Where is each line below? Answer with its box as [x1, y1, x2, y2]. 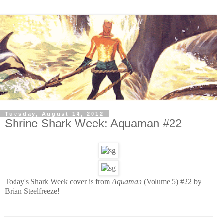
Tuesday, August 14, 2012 [5, 111, 104, 117]
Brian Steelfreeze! [5, 186, 60, 195]
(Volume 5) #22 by [142, 177, 201, 186]
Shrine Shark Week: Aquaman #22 [5, 117, 182, 130]
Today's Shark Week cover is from [5, 177, 112, 186]
